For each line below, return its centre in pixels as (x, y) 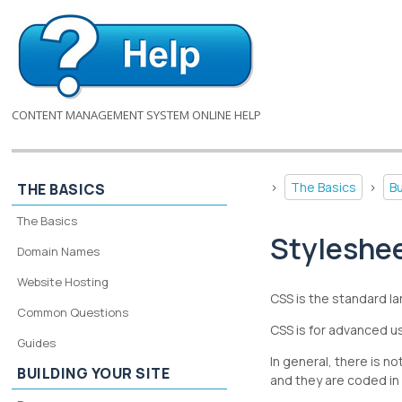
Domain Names (59, 251)
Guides (37, 343)
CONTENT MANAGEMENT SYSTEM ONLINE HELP (137, 115)
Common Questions (73, 312)
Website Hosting (63, 282)
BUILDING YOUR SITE (94, 373)
